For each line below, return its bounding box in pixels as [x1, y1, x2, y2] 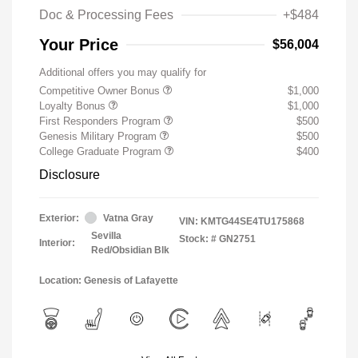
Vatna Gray [103, 212, 153, 224]
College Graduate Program [39, 145, 165, 157]
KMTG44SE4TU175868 [201, 215, 304, 227]
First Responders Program [39, 114, 164, 127]
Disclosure [39, 167, 100, 181]
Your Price [39, 35, 118, 54]
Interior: [39, 237, 75, 249]
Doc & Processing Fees [39, 7, 173, 22]
